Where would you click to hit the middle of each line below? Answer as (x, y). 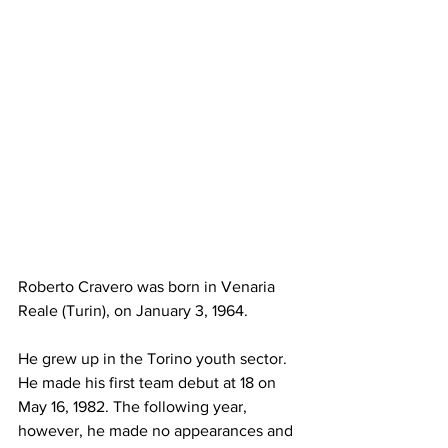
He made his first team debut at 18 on (149, 383)
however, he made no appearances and (157, 431)
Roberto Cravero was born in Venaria (148, 287)
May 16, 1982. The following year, (134, 407)
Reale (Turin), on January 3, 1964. (133, 311)
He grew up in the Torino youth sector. (154, 359)
